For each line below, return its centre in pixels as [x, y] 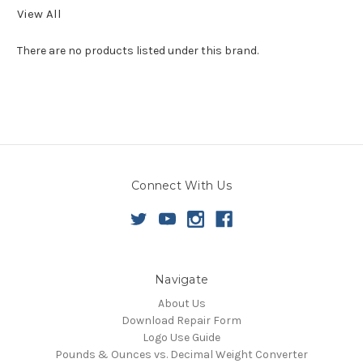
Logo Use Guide [181, 337]
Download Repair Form [181, 320]
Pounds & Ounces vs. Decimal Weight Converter [181, 354]
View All [39, 13]
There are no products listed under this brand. [138, 50]
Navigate [181, 279]
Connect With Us [181, 185]
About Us [181, 303]
